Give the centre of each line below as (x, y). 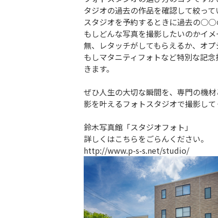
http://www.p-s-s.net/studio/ (136, 150)
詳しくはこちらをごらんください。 (146, 139)
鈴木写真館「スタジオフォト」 (138, 127)
